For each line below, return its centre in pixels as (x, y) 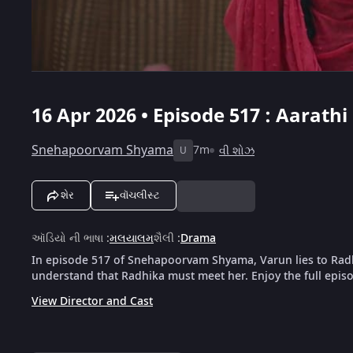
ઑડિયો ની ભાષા (67, 238)
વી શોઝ (237, 150)
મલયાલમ (132, 238)
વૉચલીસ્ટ (140, 195)
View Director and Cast (92, 301)
